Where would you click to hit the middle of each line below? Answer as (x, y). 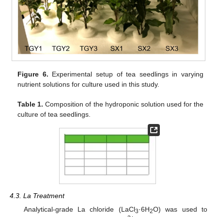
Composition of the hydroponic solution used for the (123, 104)
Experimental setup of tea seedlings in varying (126, 74)
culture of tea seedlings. (54, 115)
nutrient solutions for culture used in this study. (89, 85)
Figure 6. (33, 74)
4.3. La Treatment (37, 196)
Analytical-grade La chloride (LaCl (79, 209)
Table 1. (31, 104)
